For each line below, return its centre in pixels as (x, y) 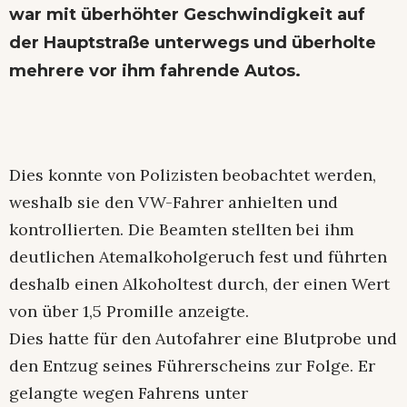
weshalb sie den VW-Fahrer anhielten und (174, 202)
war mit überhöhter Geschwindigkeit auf (187, 14)
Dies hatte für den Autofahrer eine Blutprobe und (203, 338)
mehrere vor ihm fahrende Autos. (155, 70)
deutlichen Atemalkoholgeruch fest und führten (198, 256)
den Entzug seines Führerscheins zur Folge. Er (192, 365)
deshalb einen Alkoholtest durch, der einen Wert (199, 283)
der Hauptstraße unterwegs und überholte (193, 42)
